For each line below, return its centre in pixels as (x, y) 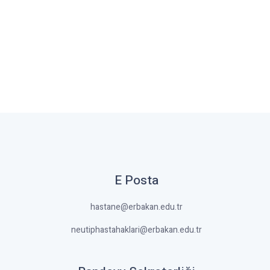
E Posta (136, 181)
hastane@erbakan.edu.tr (136, 207)
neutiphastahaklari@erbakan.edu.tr (136, 230)
